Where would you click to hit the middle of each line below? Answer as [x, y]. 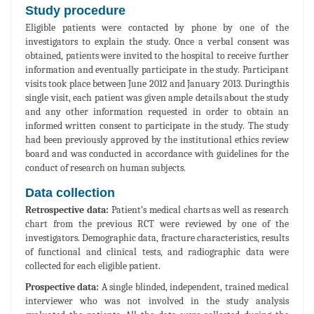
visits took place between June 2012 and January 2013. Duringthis [157, 83]
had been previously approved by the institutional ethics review [157, 139]
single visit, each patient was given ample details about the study [157, 97]
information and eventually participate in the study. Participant [157, 69]
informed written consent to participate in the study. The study [157, 125]
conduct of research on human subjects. [105, 168]
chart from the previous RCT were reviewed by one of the [157, 224]
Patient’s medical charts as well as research [200, 210]
